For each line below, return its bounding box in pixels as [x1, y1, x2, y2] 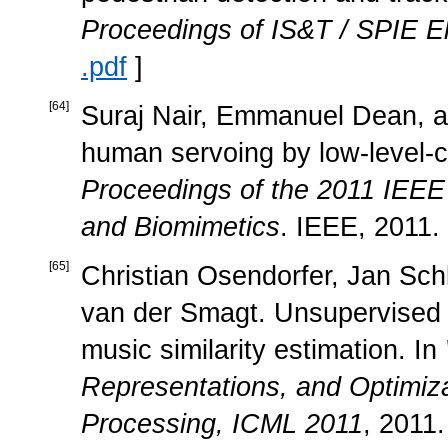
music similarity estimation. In [81, 334, 445, 365]
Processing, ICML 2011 [81, 408, 363, 439]
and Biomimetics [81, 211, 280, 242]
